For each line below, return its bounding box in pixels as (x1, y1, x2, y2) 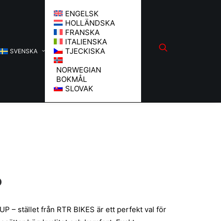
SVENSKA (10, 47, 37, 55)
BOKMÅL (56, 74, 87, 84)
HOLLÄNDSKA (65, 18, 115, 28)
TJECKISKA (65, 46, 105, 56)
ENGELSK (65, 9, 99, 18)
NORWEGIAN (56, 65, 101, 74)
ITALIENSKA (65, 37, 107, 46)
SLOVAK (65, 84, 93, 93)
